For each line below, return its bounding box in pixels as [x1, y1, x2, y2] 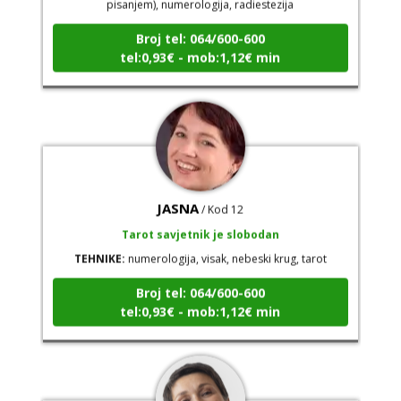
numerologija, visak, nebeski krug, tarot [124, 234, 327, 250]
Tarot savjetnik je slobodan [121, 209, 279, 226]
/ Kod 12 [201, 184, 244, 200]
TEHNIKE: [73, 234, 125, 250]
